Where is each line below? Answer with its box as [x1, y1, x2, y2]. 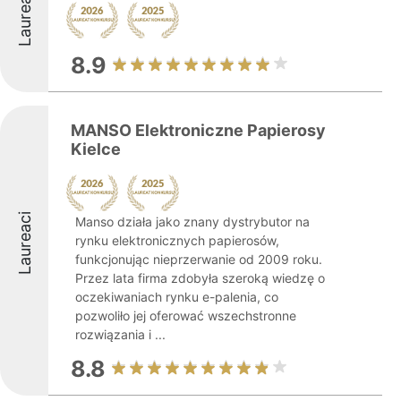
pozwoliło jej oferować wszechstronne [75, 308, 296, 323]
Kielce [71, 140, 121, 158]
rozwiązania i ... [75, 327, 166, 342]
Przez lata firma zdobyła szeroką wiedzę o [75, 270, 325, 286]
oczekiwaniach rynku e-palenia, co [75, 289, 278, 304]
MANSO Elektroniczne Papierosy [71, 121, 326, 140]
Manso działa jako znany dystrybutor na [75, 214, 310, 229]
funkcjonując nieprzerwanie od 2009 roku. [75, 252, 322, 267]
